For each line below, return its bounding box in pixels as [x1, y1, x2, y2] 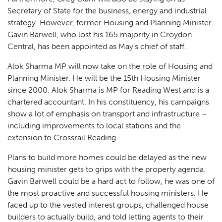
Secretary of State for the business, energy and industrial [7, 6, 207, 16]
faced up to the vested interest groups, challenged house [7, 200, 209, 210]
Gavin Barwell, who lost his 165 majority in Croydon [7, 30, 192, 40]
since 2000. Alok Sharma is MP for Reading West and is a [7, 85, 209, 95]
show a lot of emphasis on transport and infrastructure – [7, 109, 207, 119]
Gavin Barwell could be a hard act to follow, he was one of [7, 176, 215, 186]
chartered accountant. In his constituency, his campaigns [7, 97, 209, 107]
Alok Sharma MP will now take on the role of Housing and [7, 61, 213, 71]
